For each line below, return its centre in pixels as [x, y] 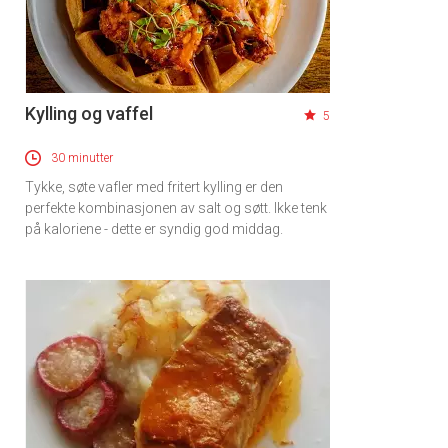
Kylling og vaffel [89, 114]
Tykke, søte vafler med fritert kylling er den [154, 187]
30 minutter [82, 158]
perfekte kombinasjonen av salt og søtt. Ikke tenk [176, 208]
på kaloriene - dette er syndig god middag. [154, 229]
